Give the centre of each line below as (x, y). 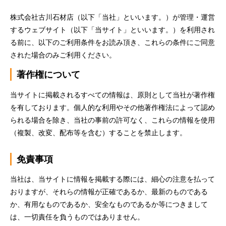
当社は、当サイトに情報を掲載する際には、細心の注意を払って (112, 179)
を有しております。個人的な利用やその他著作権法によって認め (112, 107)
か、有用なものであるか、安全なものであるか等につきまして (109, 204)
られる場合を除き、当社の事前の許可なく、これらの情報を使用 (112, 120)
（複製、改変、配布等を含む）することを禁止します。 (98, 132)
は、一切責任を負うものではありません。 (77, 217)
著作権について (48, 74)
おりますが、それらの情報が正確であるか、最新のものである (109, 192)
